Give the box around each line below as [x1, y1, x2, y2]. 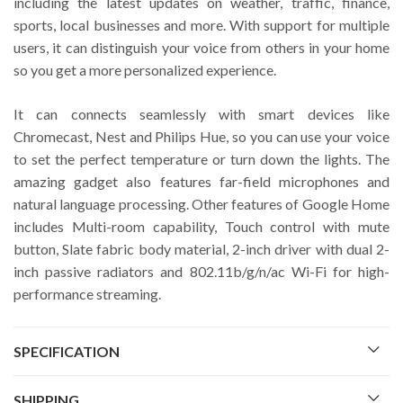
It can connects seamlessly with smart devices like [13, 104, 390, 122]
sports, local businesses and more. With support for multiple [13, 15, 390, 33]
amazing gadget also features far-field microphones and [13, 172, 390, 190]
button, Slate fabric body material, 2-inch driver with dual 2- [13, 239, 390, 257]
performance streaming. [13, 284, 161, 302]
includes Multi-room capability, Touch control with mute [13, 217, 390, 235]
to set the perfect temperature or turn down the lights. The [13, 149, 390, 167]
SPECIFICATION [13, 342, 120, 360]
